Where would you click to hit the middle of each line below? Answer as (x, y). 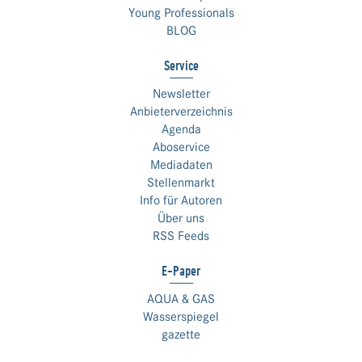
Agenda (181, 129)
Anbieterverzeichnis (181, 112)
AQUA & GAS (181, 299)
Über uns (181, 218)
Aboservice (181, 147)
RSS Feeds (181, 236)
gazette (181, 335)
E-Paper (181, 271)
